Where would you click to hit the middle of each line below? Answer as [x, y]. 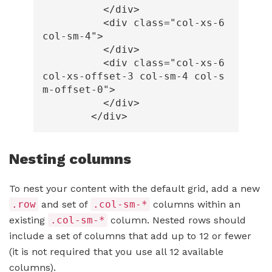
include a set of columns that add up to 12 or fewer [130, 236]
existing [29, 220]
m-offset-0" [76, 90]
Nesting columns [70, 159]
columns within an [195, 205]
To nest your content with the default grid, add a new [134, 189]
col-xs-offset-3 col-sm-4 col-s [134, 76]
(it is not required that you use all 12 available [116, 252]
